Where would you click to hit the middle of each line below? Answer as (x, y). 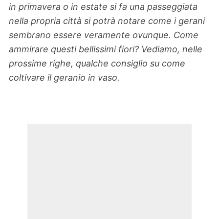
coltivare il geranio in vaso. (64, 78)
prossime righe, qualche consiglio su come (97, 64)
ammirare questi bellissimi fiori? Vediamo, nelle (106, 49)
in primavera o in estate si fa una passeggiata (103, 7)
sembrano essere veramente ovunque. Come (104, 35)
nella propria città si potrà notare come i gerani (107, 21)
